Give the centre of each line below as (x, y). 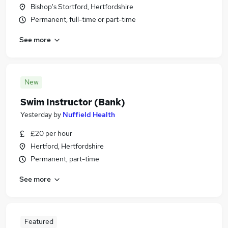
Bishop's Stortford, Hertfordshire (82, 7)
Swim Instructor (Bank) (73, 102)
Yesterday (36, 115)
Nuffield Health (89, 115)
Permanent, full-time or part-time (83, 19)
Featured (39, 221)
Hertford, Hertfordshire (67, 146)
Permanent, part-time (65, 159)
